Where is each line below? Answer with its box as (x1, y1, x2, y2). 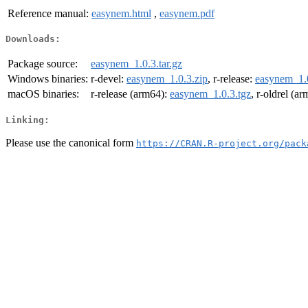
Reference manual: (8, 7, 89, 19)
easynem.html (91, 7, 151, 19)
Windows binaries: (8, 73, 88, 85)
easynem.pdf (159, 7, 214, 19)
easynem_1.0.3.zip (126, 73, 208, 85)
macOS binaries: (8, 88, 79, 100)
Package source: (8, 58, 78, 70)
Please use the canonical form (5, 136, 136, 148)
